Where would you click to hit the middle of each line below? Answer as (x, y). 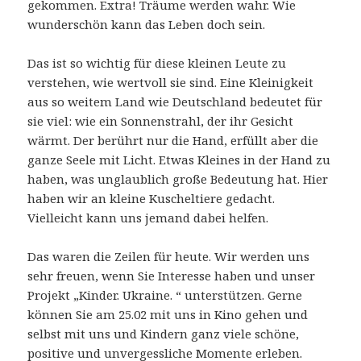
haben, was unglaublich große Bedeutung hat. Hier (178, 179)
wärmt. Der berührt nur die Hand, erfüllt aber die (173, 141)
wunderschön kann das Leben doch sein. (147, 25)
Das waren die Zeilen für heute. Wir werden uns (169, 257)
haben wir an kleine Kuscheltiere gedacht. (151, 199)
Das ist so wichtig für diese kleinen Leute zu (157, 63)
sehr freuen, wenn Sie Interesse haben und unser (172, 276)
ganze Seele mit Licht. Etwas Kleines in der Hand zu (179, 160)
